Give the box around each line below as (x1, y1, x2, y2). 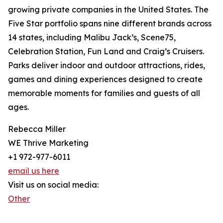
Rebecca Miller (8, 124, 66, 134)
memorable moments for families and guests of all (8, 88, 200, 99)
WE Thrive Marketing (8, 138, 89, 148)
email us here (8, 166, 59, 176)
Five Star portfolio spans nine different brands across (8, 18, 212, 29)
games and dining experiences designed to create (8, 74, 203, 85)
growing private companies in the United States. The (8, 4, 209, 15)
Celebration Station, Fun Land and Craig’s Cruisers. (8, 46, 204, 57)
